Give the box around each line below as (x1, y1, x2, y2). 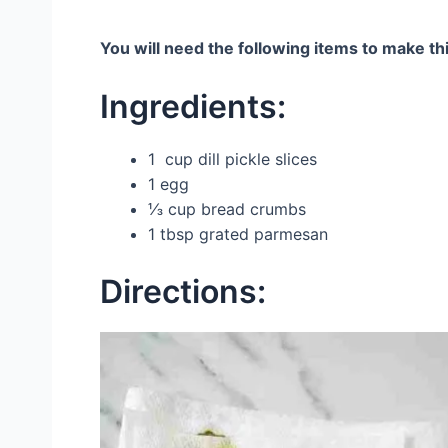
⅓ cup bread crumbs (148, 199, 306, 220)
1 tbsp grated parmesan (148, 224, 328, 245)
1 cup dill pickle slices (148, 149, 322, 170)
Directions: (100, 272, 266, 312)
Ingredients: (100, 87, 286, 127)
